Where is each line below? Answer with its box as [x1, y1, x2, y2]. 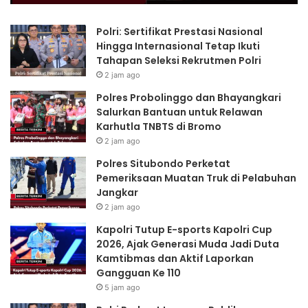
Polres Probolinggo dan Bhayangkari [96, 90, 281, 104]
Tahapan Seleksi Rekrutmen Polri [96, 53, 261, 67]
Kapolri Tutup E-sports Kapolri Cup [96, 222, 272, 236]
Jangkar [96, 185, 138, 199]
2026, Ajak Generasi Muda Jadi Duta [96, 236, 279, 251]
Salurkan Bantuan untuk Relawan [96, 104, 263, 119]
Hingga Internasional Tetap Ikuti [96, 38, 260, 53]
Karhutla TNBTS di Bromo [96, 119, 221, 133]
